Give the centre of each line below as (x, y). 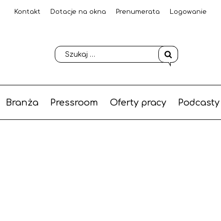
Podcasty (199, 103)
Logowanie (188, 12)
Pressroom (74, 103)
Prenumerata (138, 12)
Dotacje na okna (78, 12)
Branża (22, 103)
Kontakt (27, 12)
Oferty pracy (138, 103)
